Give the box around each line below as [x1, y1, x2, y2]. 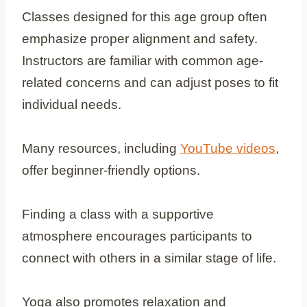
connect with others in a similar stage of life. [22, 250, 276, 265]
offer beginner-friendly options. [22, 162, 200, 177]
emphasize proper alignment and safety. [22, 31, 258, 46]
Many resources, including [22, 140, 180, 156]
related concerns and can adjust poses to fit [22, 75, 278, 90]
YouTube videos [180, 140, 275, 156]
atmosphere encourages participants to [22, 228, 252, 243]
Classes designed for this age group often [22, 9, 267, 24]
